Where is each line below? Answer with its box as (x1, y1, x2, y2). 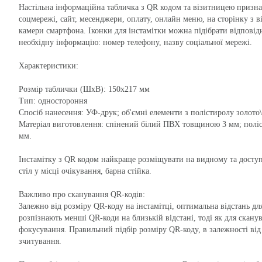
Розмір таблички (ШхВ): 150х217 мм (19, 85, 150, 94)
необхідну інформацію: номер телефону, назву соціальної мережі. (19, 38, 252, 47)
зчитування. (19, 237, 61, 246)
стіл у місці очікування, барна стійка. (19, 167, 151, 175)
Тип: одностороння (19, 96, 87, 105)
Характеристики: (19, 61, 78, 70)
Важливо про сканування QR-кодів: (19, 190, 145, 199)
